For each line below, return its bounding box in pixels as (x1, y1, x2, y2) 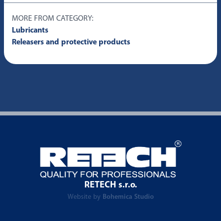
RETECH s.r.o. (84, 181, 137, 190)
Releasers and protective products (12, 38, 130, 46)
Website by (67, 193, 103, 201)
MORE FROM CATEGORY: (12, 15, 93, 23)
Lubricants (12, 27, 48, 35)
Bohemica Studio (102, 193, 154, 201)
